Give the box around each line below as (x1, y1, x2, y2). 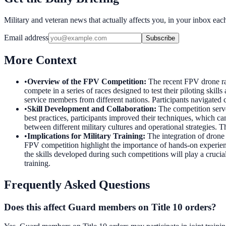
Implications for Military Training (27, 131, 143, 140)
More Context (4, 53, 77, 67)
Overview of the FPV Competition (27, 77, 144, 86)
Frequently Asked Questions (4, 178, 150, 191)
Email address (4, 33, 48, 42)
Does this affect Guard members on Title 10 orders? (4, 201, 216, 212)
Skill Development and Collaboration (27, 104, 154, 113)
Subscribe (146, 34, 175, 42)
